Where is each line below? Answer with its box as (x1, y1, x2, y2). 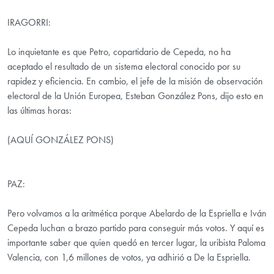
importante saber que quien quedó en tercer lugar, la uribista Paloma (7, 236, 265, 250)
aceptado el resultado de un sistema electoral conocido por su (7, 60, 240, 73)
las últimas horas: (7, 104, 72, 117)
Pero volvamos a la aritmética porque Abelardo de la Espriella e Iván (7, 207, 267, 220)
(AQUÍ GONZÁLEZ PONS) (7, 133, 114, 147)
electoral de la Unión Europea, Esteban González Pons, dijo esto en (7, 89, 264, 103)
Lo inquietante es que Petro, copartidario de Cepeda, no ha (7, 45, 231, 59)
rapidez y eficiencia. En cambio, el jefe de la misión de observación (7, 75, 263, 88)
